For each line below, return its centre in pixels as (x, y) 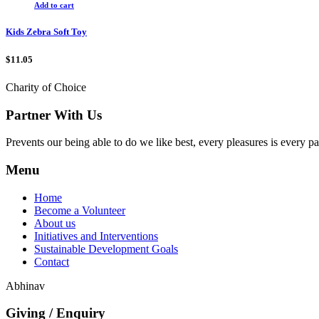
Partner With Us (54, 115)
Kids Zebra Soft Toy (46, 32)
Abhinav (25, 286)
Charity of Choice (46, 87)
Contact (52, 261)
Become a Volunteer (80, 210)
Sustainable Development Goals (106, 249)
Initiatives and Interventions (96, 236)
